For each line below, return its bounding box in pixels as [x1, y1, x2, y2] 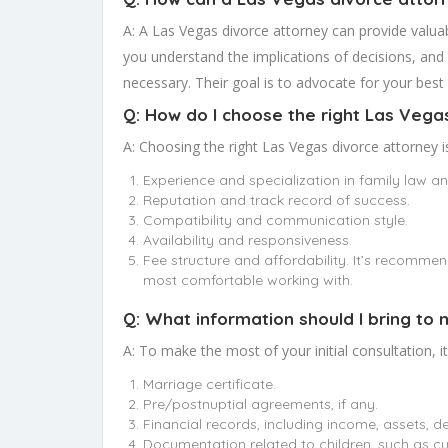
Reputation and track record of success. [143, 191, 410, 210]
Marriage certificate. [143, 375, 276, 394]
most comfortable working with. [143, 271, 353, 290]
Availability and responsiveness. [143, 231, 352, 250]
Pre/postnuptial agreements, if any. [143, 395, 378, 414]
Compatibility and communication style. [143, 211, 408, 230]
